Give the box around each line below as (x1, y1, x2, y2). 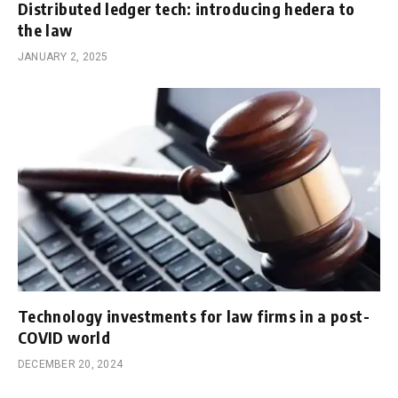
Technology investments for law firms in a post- (18, 306, 370, 327)
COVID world (18, 327, 110, 348)
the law (18, 19, 73, 40)
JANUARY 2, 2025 (18, 50, 108, 63)
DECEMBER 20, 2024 (18, 358, 123, 371)
